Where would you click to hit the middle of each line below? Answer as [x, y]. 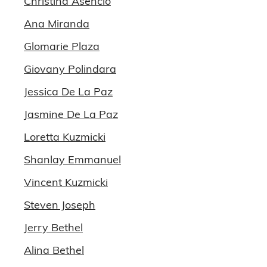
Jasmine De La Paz [71, 114]
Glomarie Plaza [62, 46]
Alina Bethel [54, 250]
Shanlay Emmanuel [72, 159]
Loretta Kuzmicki [65, 137]
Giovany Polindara [70, 69]
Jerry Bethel [53, 227]
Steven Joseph [60, 205]
